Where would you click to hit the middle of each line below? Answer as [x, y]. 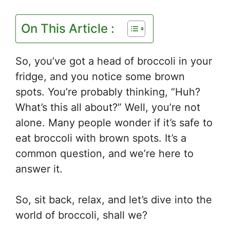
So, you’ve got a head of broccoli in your [114, 61]
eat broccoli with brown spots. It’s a [101, 138]
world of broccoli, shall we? [81, 215]
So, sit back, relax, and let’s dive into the [114, 199]
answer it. [39, 169]
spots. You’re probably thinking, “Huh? [108, 92]
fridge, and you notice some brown [100, 76]
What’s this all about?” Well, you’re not [108, 107]
